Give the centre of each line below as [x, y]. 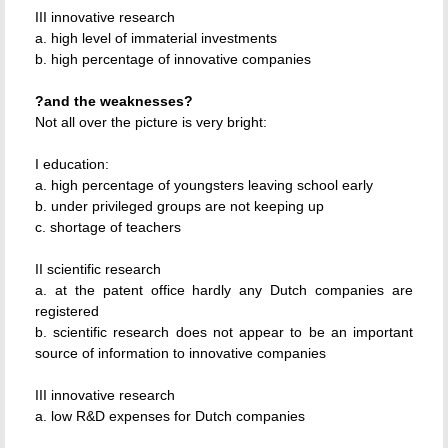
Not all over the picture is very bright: [151, 122]
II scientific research [98, 269]
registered [67, 311]
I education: [72, 164]
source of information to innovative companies [180, 353]
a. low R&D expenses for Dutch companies [170, 416]
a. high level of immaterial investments [156, 38]
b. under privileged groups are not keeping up [179, 206]
